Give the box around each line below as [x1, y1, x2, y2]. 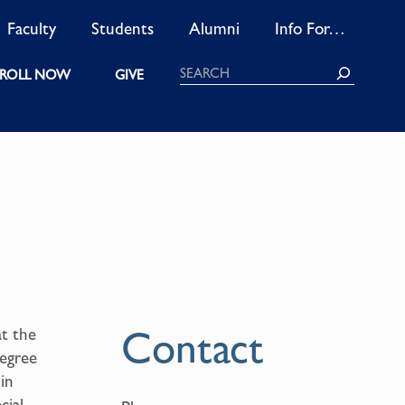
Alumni [189, 18, 240, 39]
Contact [120, 323, 263, 373]
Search [178, 63, 225, 84]
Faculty [7, 18, 57, 39]
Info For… [275, 18, 346, 39]
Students [91, 18, 155, 39]
